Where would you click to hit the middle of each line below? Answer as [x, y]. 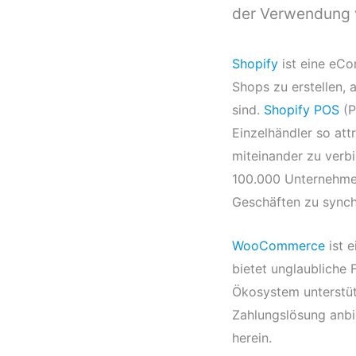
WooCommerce [279, 245]
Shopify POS [302, 109]
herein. [252, 337]
